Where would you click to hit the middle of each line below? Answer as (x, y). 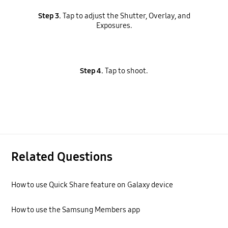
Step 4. (92, 70)
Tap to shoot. (126, 70)
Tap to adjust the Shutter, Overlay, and (125, 16)
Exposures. (114, 26)
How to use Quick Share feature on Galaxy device (92, 184)
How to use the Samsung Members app (76, 210)
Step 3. (49, 16)
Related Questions (62, 157)
